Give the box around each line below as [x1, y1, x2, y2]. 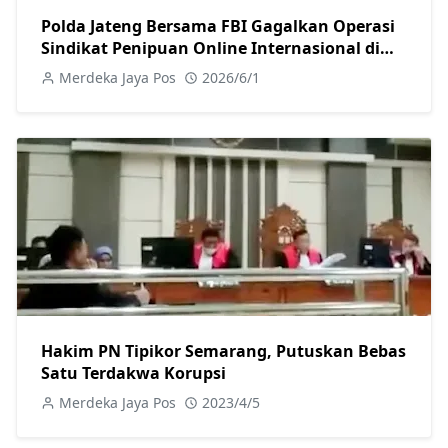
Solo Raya [41, 58, 119, 81]
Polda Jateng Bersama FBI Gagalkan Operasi [41, 14, 395, 37]
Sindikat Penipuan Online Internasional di [41, 36, 380, 59]
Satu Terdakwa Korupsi [41, 361, 226, 384]
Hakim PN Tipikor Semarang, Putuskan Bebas [41, 339, 406, 362]
